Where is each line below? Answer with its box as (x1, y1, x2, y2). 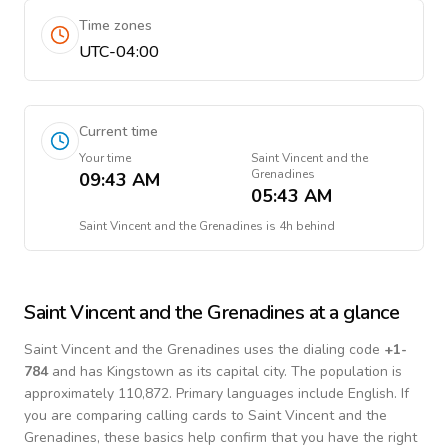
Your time (79, 150, 131, 166)
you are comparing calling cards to (24, 406, 248, 425)
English (348, 384, 394, 403)
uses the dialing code (240, 340, 384, 359)
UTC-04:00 (79, 41, 159, 63)
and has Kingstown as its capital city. (48, 362, 287, 381)
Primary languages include (172, 384, 348, 403)
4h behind (279, 218, 335, 234)
